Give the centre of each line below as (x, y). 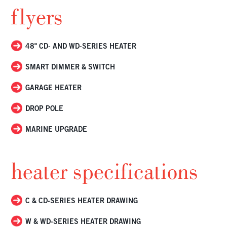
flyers (37, 17)
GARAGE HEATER (54, 88)
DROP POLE (45, 108)
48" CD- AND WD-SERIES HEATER (81, 46)
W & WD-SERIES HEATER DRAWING (83, 221)
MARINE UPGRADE (56, 129)
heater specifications (105, 172)
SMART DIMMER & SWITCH (70, 67)
